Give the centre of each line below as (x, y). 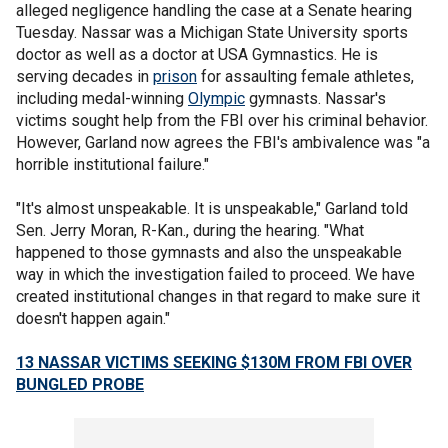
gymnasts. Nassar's (315, 98)
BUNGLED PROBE (80, 384)
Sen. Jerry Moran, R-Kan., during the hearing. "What (190, 230)
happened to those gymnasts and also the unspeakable (209, 252)
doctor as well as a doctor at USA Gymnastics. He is (197, 54)
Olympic (216, 98)
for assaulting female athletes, (305, 76)
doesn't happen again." (93, 318)
